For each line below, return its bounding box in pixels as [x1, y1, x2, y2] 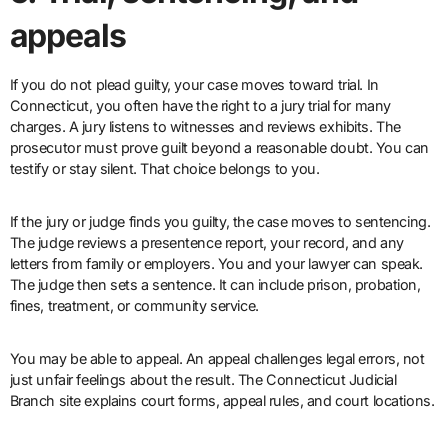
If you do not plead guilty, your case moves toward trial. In [9, 76, 379, 94]
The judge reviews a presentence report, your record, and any [9, 234, 404, 252]
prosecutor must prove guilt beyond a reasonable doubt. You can [9, 139, 429, 157]
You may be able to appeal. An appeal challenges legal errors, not [9, 350, 425, 368]
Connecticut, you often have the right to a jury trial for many [9, 97, 391, 115]
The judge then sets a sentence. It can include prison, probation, [9, 276, 421, 294]
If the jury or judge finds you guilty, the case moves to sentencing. [9, 213, 431, 231]
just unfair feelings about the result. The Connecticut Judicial [9, 371, 397, 389]
